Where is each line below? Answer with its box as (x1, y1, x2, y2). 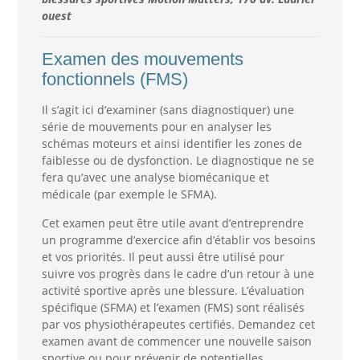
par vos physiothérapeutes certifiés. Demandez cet (41, 317, 315, 332)
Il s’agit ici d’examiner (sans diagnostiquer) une (41, 102, 294, 117)
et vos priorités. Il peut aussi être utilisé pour (41, 249, 284, 264)
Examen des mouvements (41, 49, 243, 69)
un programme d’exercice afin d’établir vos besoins (41, 232, 316, 247)
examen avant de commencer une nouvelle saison (41, 333, 312, 349)
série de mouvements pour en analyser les (41, 119, 272, 134)
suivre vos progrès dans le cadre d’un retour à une (41, 266, 314, 281)
